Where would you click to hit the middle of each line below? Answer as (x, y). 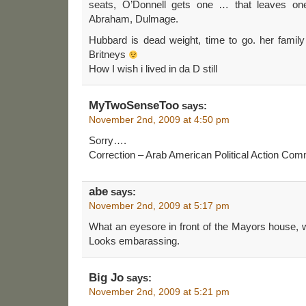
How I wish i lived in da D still (153, 68)
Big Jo (106, 277)
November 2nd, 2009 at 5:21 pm (159, 291)
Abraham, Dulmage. (134, 18)
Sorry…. (108, 140)
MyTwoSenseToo (134, 105)
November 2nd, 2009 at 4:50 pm (159, 119)
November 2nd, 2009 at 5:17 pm (159, 205)
